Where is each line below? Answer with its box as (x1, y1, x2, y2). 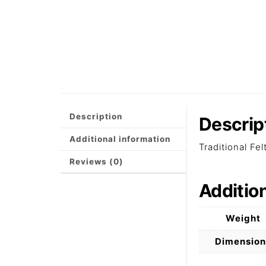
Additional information (69, 134, 170, 144)
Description (69, 112, 122, 122)
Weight (226, 213, 261, 224)
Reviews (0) (69, 157, 123, 167)
